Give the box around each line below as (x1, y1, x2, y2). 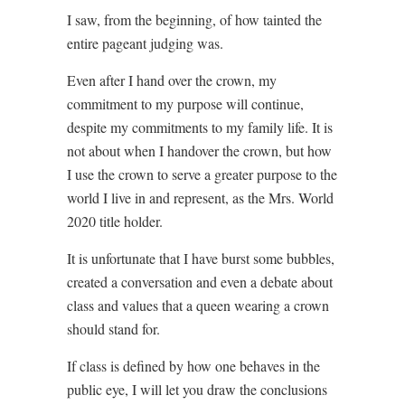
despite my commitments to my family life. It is (67, 117, 333, 137)
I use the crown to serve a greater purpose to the (67, 164, 337, 184)
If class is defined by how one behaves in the (67, 355, 320, 375)
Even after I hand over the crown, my (67, 70, 277, 89)
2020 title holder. (67, 211, 163, 231)
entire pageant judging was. (67, 33, 223, 52)
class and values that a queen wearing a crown (67, 295, 329, 315)
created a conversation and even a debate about (67, 271, 333, 291)
